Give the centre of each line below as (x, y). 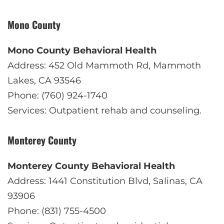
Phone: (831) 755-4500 (57, 211)
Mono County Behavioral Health (82, 50)
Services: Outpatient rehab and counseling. (104, 110)
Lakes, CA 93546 (44, 80)
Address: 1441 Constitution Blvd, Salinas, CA (105, 181)
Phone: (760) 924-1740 (57, 95)
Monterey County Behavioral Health (91, 166)
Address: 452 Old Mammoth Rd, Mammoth (104, 65)
